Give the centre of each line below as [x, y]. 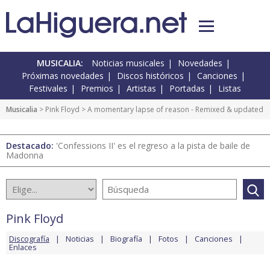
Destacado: [31, 146]
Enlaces [23, 247]
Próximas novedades [63, 76]
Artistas [141, 89]
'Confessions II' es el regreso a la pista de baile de [153, 146]
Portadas [187, 89]
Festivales [48, 89]
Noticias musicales [128, 63]
